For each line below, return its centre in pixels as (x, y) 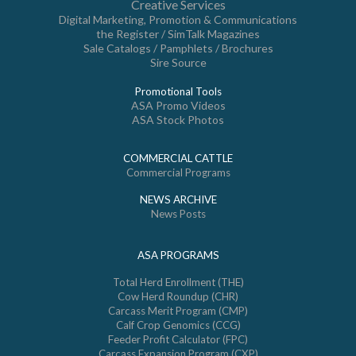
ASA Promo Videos (178, 105)
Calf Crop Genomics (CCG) (178, 325)
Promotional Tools (178, 91)
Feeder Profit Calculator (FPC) (178, 339)
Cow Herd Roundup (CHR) (178, 296)
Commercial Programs (178, 172)
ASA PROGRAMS (178, 255)
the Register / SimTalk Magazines (178, 34)
